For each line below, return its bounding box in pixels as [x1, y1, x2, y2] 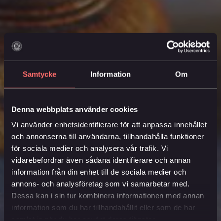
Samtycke [22, 70, 57, 78]
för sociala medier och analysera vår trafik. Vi [11, 144, 168, 152]
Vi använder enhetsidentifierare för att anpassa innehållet [11, 120, 207, 129]
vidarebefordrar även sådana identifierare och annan [11, 155, 191, 164]
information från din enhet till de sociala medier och [11, 167, 186, 176]
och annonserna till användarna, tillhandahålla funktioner [11, 132, 204, 141]
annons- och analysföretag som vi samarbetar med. [11, 179, 189, 188]
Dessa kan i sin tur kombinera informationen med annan [11, 191, 204, 200]
